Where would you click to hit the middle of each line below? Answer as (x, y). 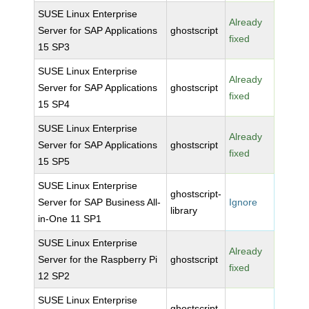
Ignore (243, 202)
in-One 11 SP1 (70, 219)
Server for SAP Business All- (100, 202)
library (184, 210)
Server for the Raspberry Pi (98, 259)
